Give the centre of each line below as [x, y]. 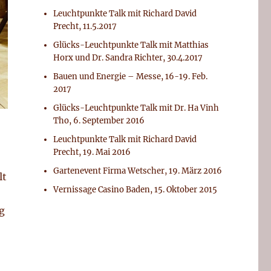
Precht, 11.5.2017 [85, 26]
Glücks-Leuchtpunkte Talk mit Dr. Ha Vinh [136, 108]
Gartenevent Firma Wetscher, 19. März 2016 [138, 171]
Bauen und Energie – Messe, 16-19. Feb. [131, 77]
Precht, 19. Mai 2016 [92, 152]
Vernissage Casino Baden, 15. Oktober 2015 [135, 190]
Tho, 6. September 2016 [99, 121]
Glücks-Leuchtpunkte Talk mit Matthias [131, 45]
